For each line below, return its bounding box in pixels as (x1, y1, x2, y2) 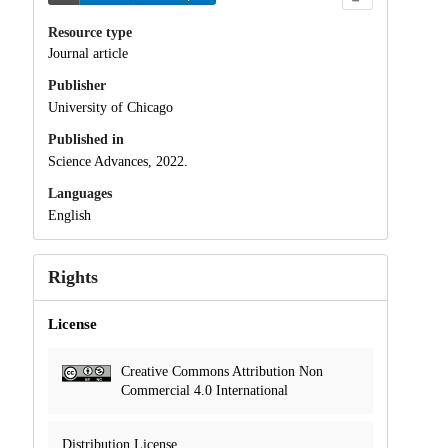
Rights (47, 266, 98, 287)
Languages (47, 185, 112, 201)
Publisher (47, 78, 106, 94)
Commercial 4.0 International (120, 382, 288, 398)
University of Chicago (47, 100, 173, 116)
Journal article (47, 46, 128, 62)
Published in (47, 132, 124, 148)
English (47, 207, 91, 223)
